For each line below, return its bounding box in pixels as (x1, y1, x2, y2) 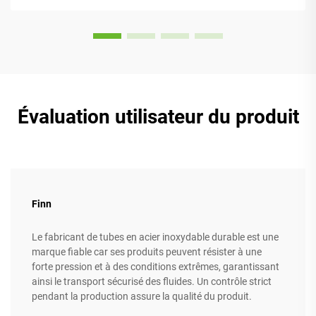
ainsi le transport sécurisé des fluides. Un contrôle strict (32, 276, 272, 288)
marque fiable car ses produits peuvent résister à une (32, 246, 262, 258)
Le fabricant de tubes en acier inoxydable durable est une (32, 231, 279, 243)
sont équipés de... (25, 4, 102, 16)
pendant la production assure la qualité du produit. (32, 291, 252, 303)
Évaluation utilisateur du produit (17, 105, 299, 129)
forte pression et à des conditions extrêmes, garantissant (32, 261, 279, 273)
